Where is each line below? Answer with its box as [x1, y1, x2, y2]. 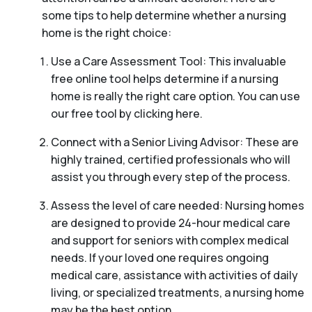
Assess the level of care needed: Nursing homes [50, 198, 304, 214]
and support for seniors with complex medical [50, 233, 289, 249]
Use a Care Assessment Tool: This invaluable [50, 54, 286, 70]
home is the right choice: [42, 25, 171, 41]
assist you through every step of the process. [50, 169, 290, 185]
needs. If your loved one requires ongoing [50, 250, 269, 266]
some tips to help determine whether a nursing [42, 8, 286, 24]
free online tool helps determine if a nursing [50, 71, 279, 87]
